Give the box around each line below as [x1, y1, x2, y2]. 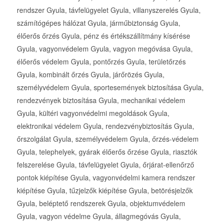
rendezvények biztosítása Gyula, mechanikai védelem [16, 95, 185, 106]
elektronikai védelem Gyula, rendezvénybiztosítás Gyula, [16, 121, 194, 131]
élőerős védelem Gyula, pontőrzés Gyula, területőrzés [16, 56, 186, 67]
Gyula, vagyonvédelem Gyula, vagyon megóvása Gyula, [16, 44, 193, 54]
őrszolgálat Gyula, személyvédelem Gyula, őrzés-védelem [16, 134, 199, 144]
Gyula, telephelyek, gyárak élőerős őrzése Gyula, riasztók [16, 147, 197, 157]
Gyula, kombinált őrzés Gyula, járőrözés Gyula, [16, 69, 165, 80]
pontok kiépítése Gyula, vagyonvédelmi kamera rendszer [16, 172, 195, 183]
